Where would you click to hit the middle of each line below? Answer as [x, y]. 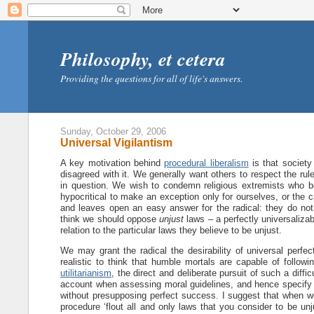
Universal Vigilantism [117, 143]
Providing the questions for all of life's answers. [152, 78]
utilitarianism [86, 273]
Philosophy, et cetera [143, 59]
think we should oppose [110, 219]
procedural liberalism [206, 163]
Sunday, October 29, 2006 [114, 132]
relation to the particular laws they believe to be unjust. [171, 231]
